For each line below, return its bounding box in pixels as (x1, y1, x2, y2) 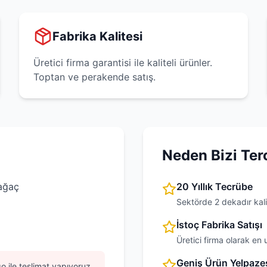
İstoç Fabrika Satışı (176, 219, 262, 231)
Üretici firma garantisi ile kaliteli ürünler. (33, 57, 212, 69)
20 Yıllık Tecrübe (176, 181, 253, 193)
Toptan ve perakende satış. (33, 71, 156, 83)
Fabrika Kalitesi (52, 29, 142, 44)
